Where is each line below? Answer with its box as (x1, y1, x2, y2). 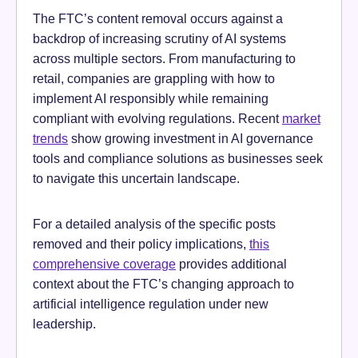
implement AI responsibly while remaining (33, 90, 268, 105)
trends (33, 130, 68, 145)
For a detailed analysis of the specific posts (33, 216, 276, 231)
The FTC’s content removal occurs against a (33, 10, 283, 26)
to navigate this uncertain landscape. (33, 170, 240, 185)
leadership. (33, 316, 96, 331)
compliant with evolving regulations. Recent (33, 110, 282, 125)
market (282, 110, 320, 125)
